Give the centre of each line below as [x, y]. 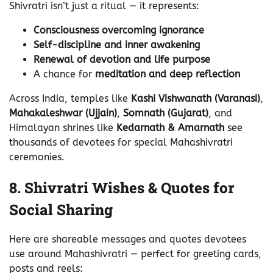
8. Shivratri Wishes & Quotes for [122, 187]
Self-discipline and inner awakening [117, 44]
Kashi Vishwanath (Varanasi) [196, 98]
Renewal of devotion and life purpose [122, 59]
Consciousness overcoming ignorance [119, 30]
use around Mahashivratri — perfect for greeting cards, [135, 254]
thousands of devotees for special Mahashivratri [121, 142]
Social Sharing [61, 209]
